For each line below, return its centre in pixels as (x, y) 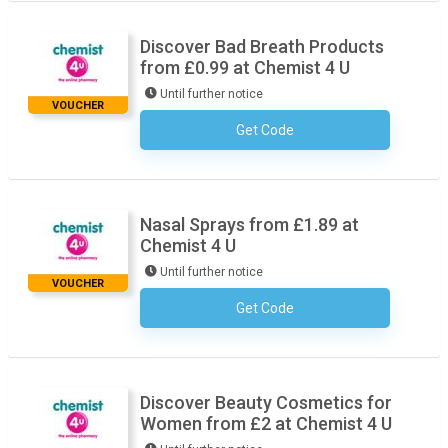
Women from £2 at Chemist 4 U (266, 423)
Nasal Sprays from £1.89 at (249, 224)
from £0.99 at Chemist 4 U (245, 67)
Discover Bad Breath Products (262, 46)
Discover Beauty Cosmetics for (266, 402)
